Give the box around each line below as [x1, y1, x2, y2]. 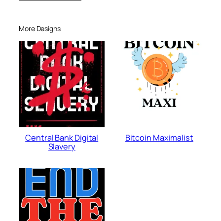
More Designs [19, 24, 61, 34]
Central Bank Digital [25, 132, 99, 143]
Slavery [48, 141, 75, 152]
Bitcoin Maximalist [125, 132, 193, 143]
